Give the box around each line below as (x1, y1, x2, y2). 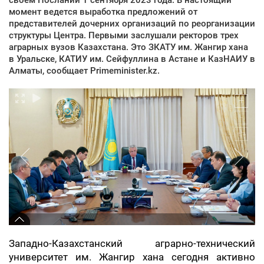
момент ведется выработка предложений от (9, 6, 197, 17)
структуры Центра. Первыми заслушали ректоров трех (9, 29, 239, 41)
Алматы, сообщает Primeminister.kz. (9, 65, 160, 76)
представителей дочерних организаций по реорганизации (9, 18, 255, 29)
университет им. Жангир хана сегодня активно (9, 251, 255, 263)
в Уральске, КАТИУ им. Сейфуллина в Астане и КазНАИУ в (9, 53, 255, 64)
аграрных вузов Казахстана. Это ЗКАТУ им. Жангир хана (9, 41, 248, 52)
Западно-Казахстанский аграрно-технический (9, 237, 255, 249)
